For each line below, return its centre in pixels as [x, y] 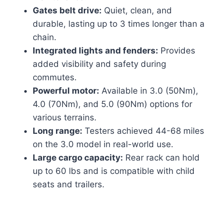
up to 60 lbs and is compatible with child [114, 171]
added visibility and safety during [99, 64]
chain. [45, 37]
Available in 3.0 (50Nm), [149, 91]
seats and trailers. [69, 185]
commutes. [55, 78]
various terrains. [65, 118]
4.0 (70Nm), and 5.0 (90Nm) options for [112, 104]
